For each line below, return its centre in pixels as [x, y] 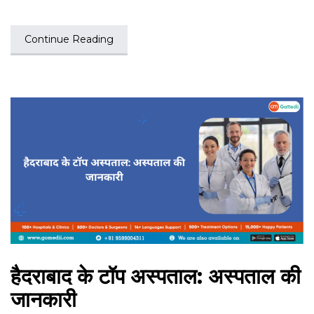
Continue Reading [69, 39]
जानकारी [43, 299]
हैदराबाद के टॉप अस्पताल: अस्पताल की [156, 276]
